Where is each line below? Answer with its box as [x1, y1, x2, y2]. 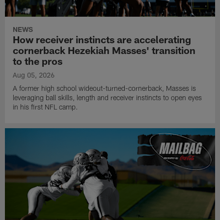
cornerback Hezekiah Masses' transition [13, 44, 196, 56]
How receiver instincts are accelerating [13, 33, 192, 45]
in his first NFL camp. [13, 102, 79, 111]
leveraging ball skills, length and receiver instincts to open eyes [13, 93, 202, 102]
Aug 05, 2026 [13, 70, 55, 79]
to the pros [13, 55, 63, 67]
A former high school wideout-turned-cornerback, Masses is [13, 83, 196, 92]
